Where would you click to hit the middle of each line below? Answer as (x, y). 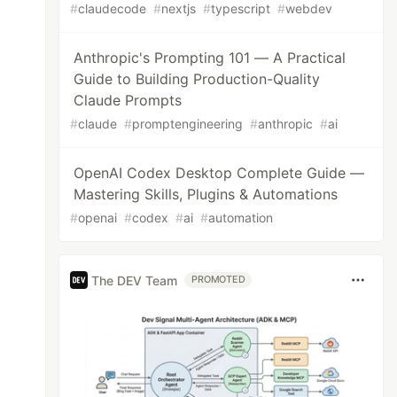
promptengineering (188, 124)
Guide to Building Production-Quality (197, 79)
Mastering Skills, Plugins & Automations (206, 194)
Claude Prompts (128, 100)
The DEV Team (135, 280)
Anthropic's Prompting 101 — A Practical (210, 58)
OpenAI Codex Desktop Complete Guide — (219, 173)
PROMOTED (218, 280)
